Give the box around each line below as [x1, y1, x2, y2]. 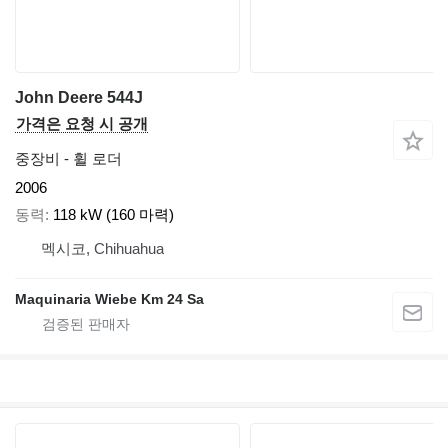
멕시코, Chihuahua [41, 239, 164, 257]
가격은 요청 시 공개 [16, 115, 148, 133]
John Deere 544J [15, 89, 143, 107]
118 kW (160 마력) [53, 205, 174, 223]
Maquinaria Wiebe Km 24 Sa [15, 290, 204, 307]
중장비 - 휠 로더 [15, 150, 122, 168]
